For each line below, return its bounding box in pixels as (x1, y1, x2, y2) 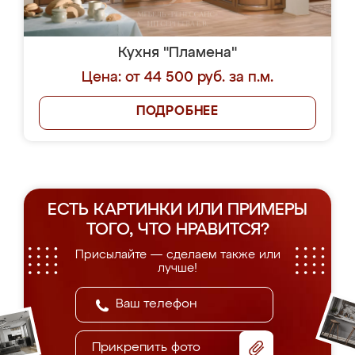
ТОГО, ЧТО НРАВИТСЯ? (86, 222, 269, 239)
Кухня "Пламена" (118, 46, 237, 60)
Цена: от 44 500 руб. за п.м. (82, 71, 273, 85)
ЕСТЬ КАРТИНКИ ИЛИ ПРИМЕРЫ (48, 202, 307, 219)
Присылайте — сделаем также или (74, 249, 281, 261)
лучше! (158, 262, 197, 274)
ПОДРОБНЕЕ (136, 105, 219, 118)
